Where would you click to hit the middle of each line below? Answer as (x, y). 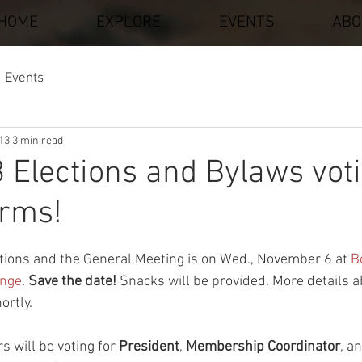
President (149, 347)
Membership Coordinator (263, 347)
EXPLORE (128, 23)
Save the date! (71, 282)
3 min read (38, 141)
